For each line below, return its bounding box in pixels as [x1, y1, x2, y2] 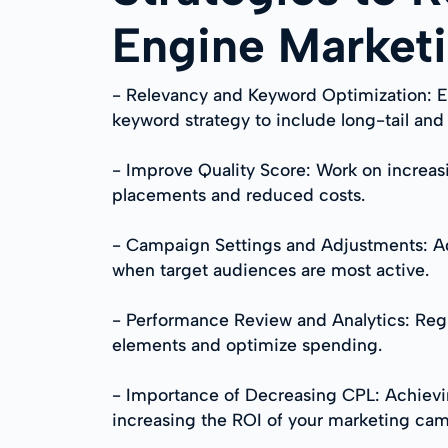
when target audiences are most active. [112, 259, 429, 280]
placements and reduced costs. [112, 184, 365, 205]
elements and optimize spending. [112, 334, 382, 355]
